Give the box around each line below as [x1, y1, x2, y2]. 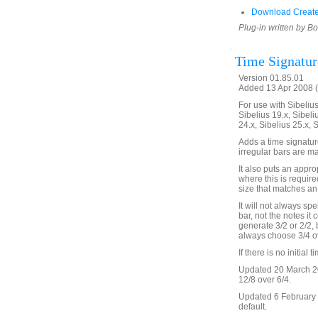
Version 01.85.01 [238, 73, 304, 83]
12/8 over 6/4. [238, 275, 291, 285]
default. [238, 302, 267, 312]
